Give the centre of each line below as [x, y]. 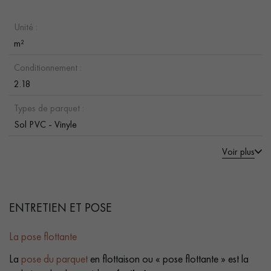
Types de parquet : [49, 108]
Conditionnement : [48, 67]
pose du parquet [54, 258]
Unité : [26, 27]
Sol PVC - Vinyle [45, 124]
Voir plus [238, 151]
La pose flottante [43, 236]
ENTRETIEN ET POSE [60, 207]
